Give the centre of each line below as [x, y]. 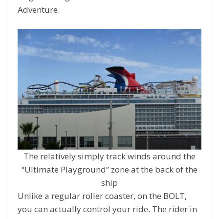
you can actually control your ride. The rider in [107, 209]
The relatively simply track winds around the [109, 156]
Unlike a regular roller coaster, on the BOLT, [102, 196]
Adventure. [40, 10]
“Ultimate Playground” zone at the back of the [109, 170]
